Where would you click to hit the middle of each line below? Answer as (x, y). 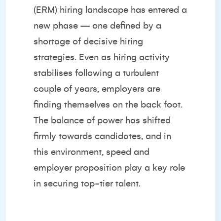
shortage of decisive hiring (88, 41)
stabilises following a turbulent (96, 73)
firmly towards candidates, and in (102, 136)
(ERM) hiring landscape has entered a (110, 10)
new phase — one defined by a (97, 26)
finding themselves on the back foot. (108, 105)
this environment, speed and (92, 152)
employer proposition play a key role (109, 168)
